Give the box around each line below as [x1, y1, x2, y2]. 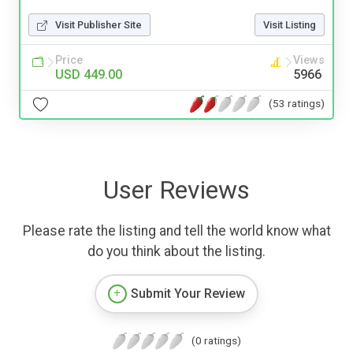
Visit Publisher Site [55, 18, 142, 31]
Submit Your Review [131, 285, 245, 301]
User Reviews [103, 174, 250, 205]
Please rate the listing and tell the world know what [22, 222, 331, 239]
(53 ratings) [269, 97, 325, 110]
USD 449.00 [55, 66, 122, 82]
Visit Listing [263, 18, 316, 31]
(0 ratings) [191, 333, 241, 347]
